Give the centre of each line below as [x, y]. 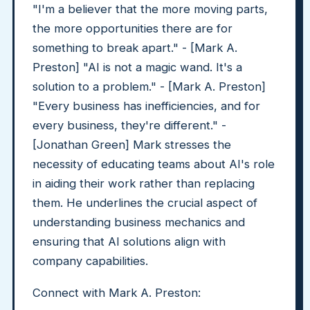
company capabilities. [90, 261]
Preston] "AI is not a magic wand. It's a [137, 67]
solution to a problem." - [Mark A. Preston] [149, 86]
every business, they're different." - [129, 125]
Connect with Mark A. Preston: [117, 293]
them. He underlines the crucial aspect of [145, 203]
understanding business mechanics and [139, 222]
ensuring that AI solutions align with [129, 241]
